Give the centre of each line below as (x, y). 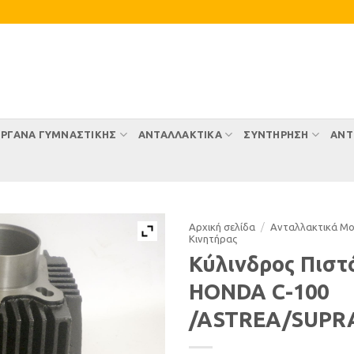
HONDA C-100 (259, 291)
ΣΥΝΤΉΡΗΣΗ (276, 134)
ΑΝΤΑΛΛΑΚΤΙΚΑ (180, 134)
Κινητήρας (213, 239)
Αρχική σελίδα (222, 227)
